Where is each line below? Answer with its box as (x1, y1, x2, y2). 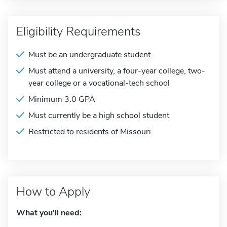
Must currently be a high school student (28, 110, 169, 121)
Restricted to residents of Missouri (28, 126, 151, 137)
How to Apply (16, 183, 90, 200)
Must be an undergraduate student (28, 49, 150, 60)
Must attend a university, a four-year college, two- (28, 65, 205, 77)
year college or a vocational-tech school (28, 78, 170, 89)
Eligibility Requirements (16, 23, 140, 40)
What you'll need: (16, 207, 82, 218)
